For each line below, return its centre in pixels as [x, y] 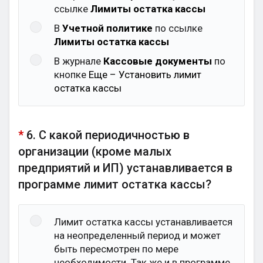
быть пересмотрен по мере [116, 249]
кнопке [71, 75]
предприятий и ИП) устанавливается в [125, 168]
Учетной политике [107, 28]
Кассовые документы [158, 61]
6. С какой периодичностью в [108, 135]
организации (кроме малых [95, 151]
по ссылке [178, 28]
